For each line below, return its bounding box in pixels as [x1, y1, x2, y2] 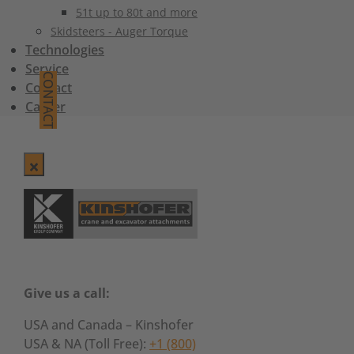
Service [25, 60, 69, 77]
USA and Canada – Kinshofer [24, 316, 194, 333]
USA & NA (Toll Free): [24, 335, 149, 352]
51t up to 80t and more [76, 5, 198, 20]
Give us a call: [24, 284, 110, 302]
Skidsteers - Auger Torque [51, 24, 188, 39]
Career [25, 98, 66, 115]
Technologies [25, 41, 104, 58]
